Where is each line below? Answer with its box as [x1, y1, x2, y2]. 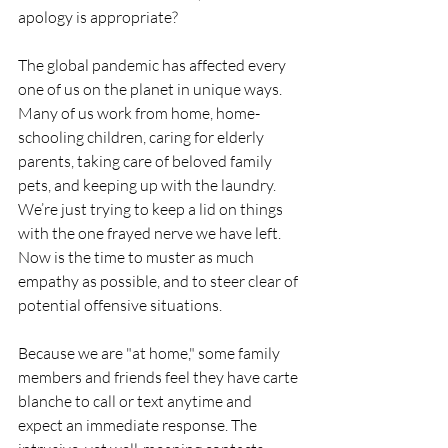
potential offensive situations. [18, 295, 222, 316]
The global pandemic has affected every [18, 55, 289, 76]
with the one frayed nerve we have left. [18, 223, 284, 244]
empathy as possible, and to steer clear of [18, 271, 301, 292]
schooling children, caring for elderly [18, 127, 267, 148]
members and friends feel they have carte [18, 367, 301, 388]
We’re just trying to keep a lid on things [18, 199, 286, 220]
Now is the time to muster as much [18, 247, 257, 268]
